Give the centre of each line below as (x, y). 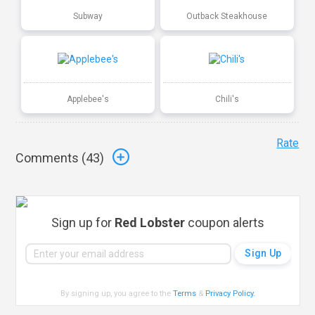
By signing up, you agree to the (117, 293)
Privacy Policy (230, 293)
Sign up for (83, 222)
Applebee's (88, 99)
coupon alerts (225, 222)
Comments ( (51, 158)
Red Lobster (150, 222)
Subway (88, 16)
